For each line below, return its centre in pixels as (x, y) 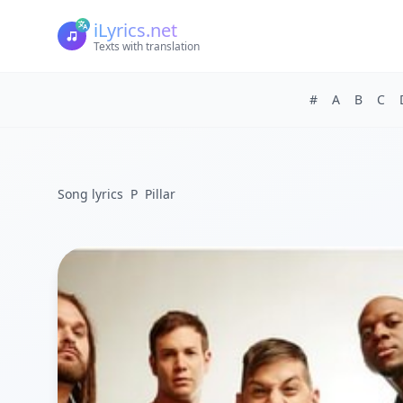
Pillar (160, 194)
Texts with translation (147, 46)
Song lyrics (90, 194)
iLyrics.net (135, 30)
